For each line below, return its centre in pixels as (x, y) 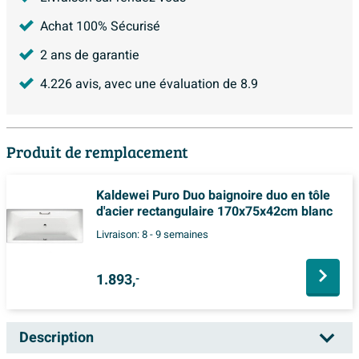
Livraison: (119, 234)
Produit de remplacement (97, 151)
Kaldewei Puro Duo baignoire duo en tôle (213, 195)
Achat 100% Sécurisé (100, 26)
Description (56, 337)
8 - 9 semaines (175, 234)
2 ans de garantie (90, 55)
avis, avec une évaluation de (156, 84)
